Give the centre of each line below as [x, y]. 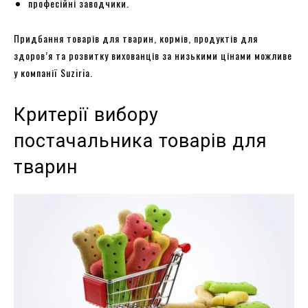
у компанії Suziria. [53, 72]
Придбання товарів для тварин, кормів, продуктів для [136, 38]
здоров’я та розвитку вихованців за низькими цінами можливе [153, 55]
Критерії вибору [86, 114]
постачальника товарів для [141, 141]
